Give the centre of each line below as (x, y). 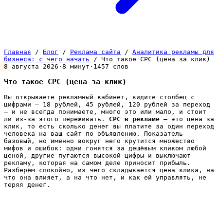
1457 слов (111, 66)
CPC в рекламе (134, 119)
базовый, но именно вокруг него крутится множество (99, 141)
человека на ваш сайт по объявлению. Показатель (93, 134)
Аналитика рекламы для (173, 52)
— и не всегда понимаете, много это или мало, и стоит (105, 112)
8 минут (76, 66)
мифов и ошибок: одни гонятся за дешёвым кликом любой (105, 148)
